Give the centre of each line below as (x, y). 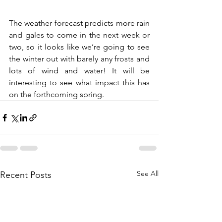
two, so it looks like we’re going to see (79, 47)
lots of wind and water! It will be (79, 71)
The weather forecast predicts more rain (79, 23)
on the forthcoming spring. (56, 95)
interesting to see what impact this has (79, 83)
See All (148, 174)
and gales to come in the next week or (79, 35)
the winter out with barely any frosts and (79, 59)
